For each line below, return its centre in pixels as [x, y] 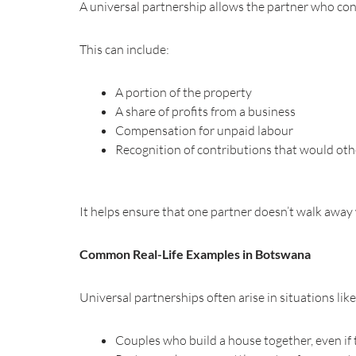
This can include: [124, 49]
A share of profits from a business [205, 111]
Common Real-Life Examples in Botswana [195, 253]
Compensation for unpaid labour [204, 130]
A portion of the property [184, 92]
